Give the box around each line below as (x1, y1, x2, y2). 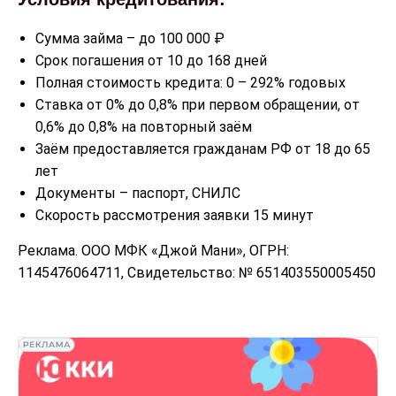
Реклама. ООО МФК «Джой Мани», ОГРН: (18, 242, 289, 259)
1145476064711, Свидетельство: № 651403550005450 (18, 264, 376, 281)
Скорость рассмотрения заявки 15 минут (35, 207, 314, 224)
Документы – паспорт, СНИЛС (35, 185, 240, 202)
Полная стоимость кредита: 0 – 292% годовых (35, 74, 346, 91)
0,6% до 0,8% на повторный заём (35, 118, 252, 135)
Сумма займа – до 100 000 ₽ (35, 30, 225, 47)
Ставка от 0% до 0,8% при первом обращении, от (35, 96, 360, 113)
